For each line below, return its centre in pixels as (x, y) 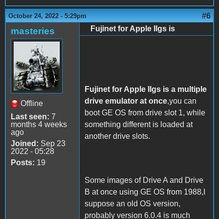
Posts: (23, 163)
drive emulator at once (126, 101)
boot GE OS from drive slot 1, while (145, 113)
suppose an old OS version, (132, 204)
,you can (182, 101)
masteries (33, 31)
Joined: (25, 144)
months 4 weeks (39, 125)
